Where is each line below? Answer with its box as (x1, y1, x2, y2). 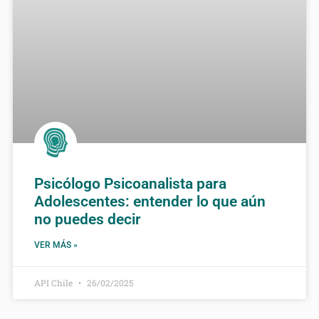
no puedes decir (34, 211, 141, 229)
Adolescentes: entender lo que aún (34, 193, 266, 211)
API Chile (34, 277, 75, 289)
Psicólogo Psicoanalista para (34, 175, 226, 193)
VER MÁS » (34, 240, 78, 251)
